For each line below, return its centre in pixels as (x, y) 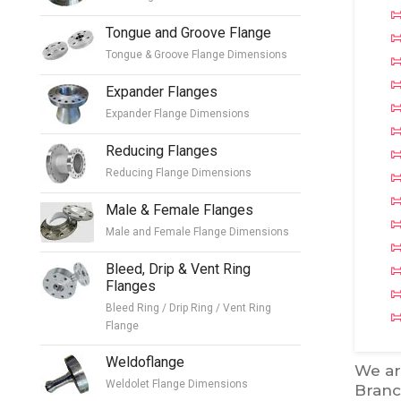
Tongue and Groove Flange (188, 32)
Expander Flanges (162, 91)
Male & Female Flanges (179, 209)
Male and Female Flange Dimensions (197, 231)
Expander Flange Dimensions (178, 113)
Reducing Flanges (162, 150)
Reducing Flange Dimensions (179, 172)
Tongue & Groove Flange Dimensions (196, 54)
